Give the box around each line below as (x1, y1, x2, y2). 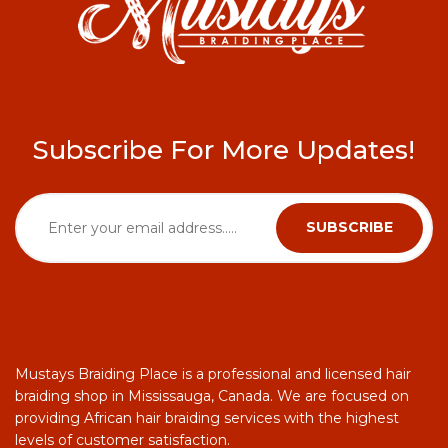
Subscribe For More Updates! (33, 133, 415, 166)
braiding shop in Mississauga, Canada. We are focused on (15, 386, 409, 405)
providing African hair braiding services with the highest (15, 408, 399, 427)
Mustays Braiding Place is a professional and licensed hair (15, 364, 411, 383)
